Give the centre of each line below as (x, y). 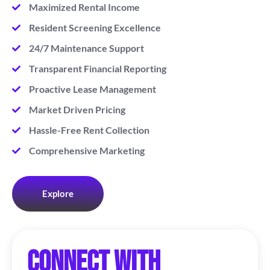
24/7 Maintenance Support (86, 48)
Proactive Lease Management (92, 89)
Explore (58, 193)
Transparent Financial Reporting (97, 68)
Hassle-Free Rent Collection (89, 130)
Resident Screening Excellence (95, 27)
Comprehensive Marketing (86, 150)
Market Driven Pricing (77, 109)
